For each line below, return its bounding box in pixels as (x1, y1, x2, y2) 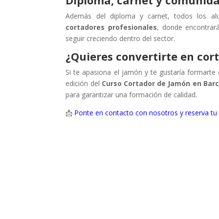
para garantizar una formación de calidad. (66, 90, 197, 100)
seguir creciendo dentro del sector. (66, 34, 175, 44)
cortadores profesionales (66, 22, 157, 32)
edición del (66, 79, 102, 88)
